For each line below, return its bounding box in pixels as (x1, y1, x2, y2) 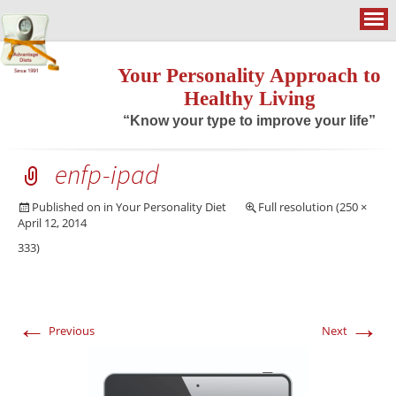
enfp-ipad (55, 157, 159, 191)
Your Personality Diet (116, 199, 226, 215)
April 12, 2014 (18, 215, 87, 231)
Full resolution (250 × (258, 199, 367, 215)
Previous (46, 323, 95, 339)
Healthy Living (183, 88, 316, 110)
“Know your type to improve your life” (123, 113, 377, 128)
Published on (32, 199, 103, 215)
